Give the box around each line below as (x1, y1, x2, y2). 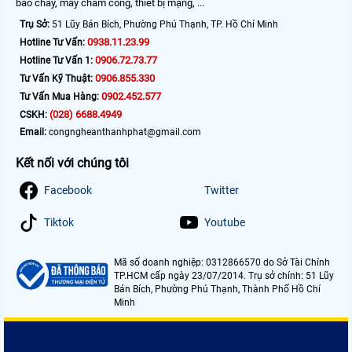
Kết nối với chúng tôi (16, 156, 129, 171)
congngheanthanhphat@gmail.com (46, 126, 201, 138)
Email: (20, 126, 46, 138)
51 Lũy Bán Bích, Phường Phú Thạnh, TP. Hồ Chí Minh (49, 19, 278, 31)
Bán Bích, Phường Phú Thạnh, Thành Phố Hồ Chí (114, 284, 321, 295)
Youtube (204, 216, 245, 229)
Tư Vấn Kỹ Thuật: (20, 73, 93, 85)
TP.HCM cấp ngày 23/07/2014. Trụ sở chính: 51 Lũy (114, 270, 335, 282)
